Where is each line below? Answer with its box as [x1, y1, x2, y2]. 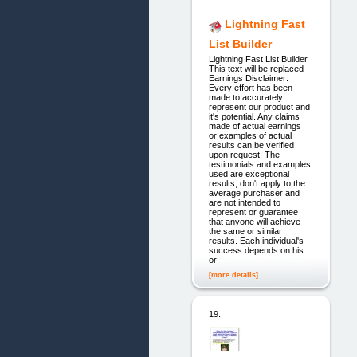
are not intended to [208, 197, 280, 207]
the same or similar [208, 226, 282, 236]
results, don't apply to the [208, 178, 305, 188]
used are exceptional [208, 168, 289, 178]
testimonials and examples [208, 159, 311, 169]
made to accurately [208, 92, 283, 102]
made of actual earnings [208, 120, 301, 131]
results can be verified [208, 139, 294, 150]
